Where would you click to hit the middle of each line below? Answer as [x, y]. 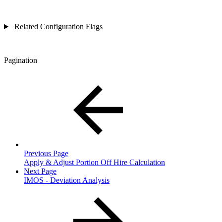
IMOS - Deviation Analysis [67, 180]
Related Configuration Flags [57, 27]
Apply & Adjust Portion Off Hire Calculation [94, 163]
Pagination [21, 60]
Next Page [40, 171]
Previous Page [46, 154]
